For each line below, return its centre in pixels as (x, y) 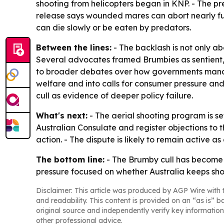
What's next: (62, 116)
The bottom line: (70, 160)
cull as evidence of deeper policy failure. (114, 96)
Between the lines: (74, 48)
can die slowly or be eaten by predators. (113, 28)
